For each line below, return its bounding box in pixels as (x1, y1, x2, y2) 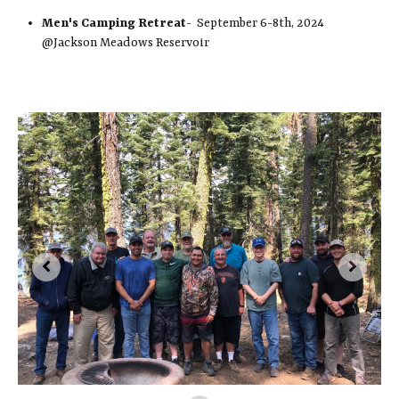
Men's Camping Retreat (42, 16, 187, 31)
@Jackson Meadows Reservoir (42, 36, 210, 51)
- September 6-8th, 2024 (186, 16, 325, 31)
